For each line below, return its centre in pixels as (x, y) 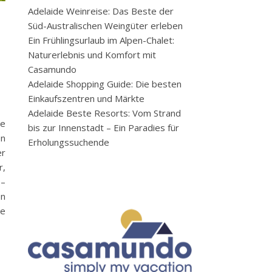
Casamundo (52, 69)
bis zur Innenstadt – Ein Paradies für (104, 127)
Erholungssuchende (69, 142)
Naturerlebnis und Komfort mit (92, 55)
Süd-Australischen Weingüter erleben (105, 25)
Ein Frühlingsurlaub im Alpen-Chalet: (101, 40)
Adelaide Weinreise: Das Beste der (101, 11)
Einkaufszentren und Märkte (86, 98)
